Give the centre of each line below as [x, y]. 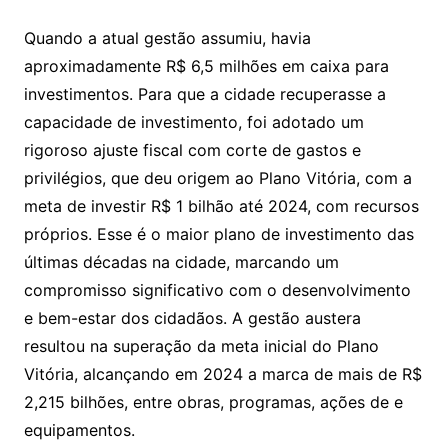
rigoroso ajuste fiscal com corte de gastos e [192, 149]
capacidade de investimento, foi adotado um [193, 121]
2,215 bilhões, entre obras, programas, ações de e [213, 401]
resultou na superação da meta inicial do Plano [201, 345]
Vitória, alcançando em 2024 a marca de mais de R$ [222, 373]
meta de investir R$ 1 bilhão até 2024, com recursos [221, 205]
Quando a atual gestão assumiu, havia [167, 37]
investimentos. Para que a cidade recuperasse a [204, 93]
